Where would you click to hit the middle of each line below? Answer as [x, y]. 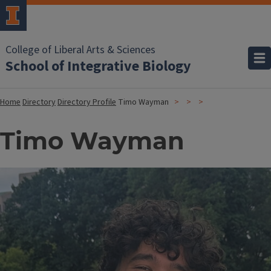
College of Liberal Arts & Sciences [80, 50]
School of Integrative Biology [98, 66]
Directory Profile [87, 102]
